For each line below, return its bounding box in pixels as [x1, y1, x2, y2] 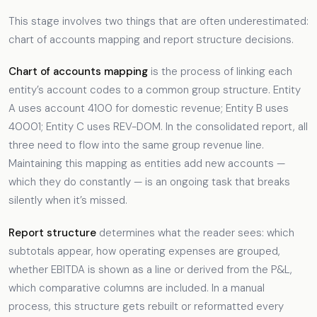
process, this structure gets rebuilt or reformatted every [8, 299, 284, 313]
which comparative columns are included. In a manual [8, 280, 265, 295]
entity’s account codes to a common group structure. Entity [8, 83, 301, 98]
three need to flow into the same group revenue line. [8, 138, 264, 153]
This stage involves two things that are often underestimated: [8, 13, 309, 28]
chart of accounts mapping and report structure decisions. [8, 32, 294, 47]
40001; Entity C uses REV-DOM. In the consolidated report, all [8, 120, 308, 134]
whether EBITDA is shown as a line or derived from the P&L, [8, 262, 292, 277]
